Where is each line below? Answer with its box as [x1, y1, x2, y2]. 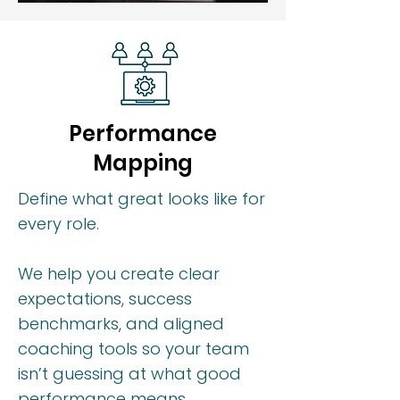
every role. [18, 212, 99, 235]
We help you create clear [18, 262, 220, 285]
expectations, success [18, 287, 192, 310]
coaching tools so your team [18, 337, 249, 360]
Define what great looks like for [18, 187, 265, 210]
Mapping [93, 148, 193, 178]
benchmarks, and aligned [18, 312, 224, 335]
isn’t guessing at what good [18, 362, 241, 385]
